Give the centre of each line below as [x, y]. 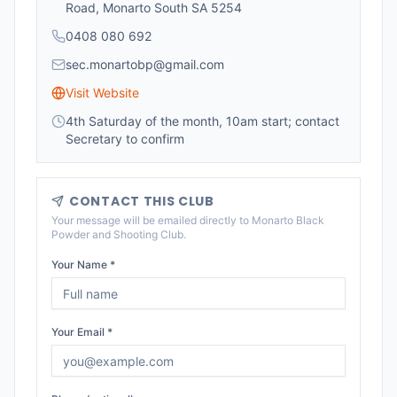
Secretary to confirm [125, 139]
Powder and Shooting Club [117, 234]
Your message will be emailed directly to [152, 220]
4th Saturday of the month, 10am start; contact [202, 121]
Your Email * [82, 332]
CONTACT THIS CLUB [142, 201]
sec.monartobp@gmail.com [145, 64]
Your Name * [83, 265]
